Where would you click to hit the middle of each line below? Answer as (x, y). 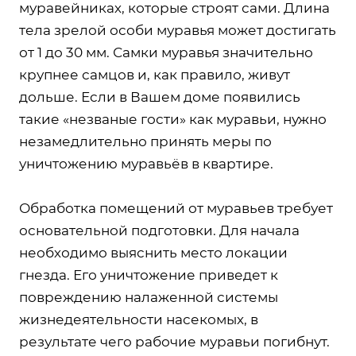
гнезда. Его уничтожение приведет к (149, 275)
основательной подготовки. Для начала (159, 230)
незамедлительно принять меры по (145, 141)
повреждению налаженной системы (149, 297)
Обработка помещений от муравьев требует (176, 208)
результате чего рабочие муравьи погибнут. (174, 341)
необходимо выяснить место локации (153, 252)
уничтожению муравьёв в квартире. (146, 163)
